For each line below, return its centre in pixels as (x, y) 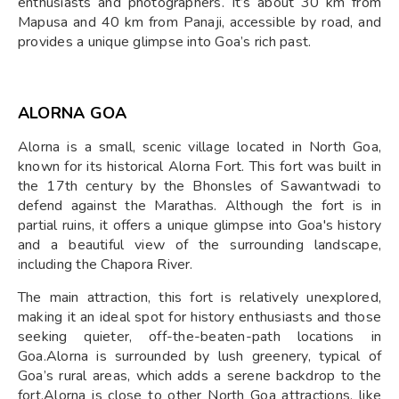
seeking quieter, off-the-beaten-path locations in (199, 336)
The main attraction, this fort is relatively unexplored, (199, 297)
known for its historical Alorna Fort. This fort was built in (199, 166)
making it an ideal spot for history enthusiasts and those (199, 317)
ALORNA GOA (73, 113)
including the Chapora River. (106, 264)
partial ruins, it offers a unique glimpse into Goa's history (199, 225)
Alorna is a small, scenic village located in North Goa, (199, 147)
